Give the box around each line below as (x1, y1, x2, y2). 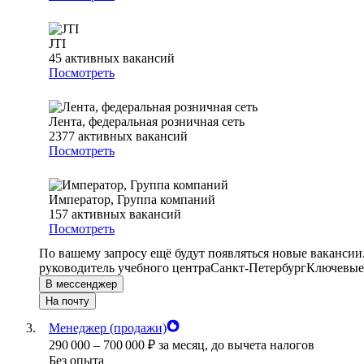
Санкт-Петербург (210, 261, 306, 275)
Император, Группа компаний (49, 193, 215, 207)
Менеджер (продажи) (49, 321, 167, 336)
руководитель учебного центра (39, 261, 210, 275)
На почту (45, 295, 89, 308)
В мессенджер (45, 278, 117, 291)
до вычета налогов (211, 338, 314, 353)
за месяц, (158, 338, 211, 353)
